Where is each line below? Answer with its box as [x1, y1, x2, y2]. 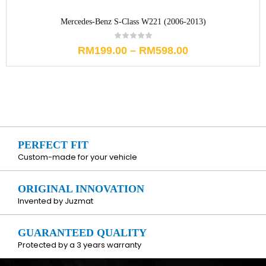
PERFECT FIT [18, 139, 88, 151]
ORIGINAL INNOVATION [18, 183, 144, 195]
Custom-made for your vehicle [18, 151, 137, 163]
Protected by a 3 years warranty [18, 239, 141, 251]
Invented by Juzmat [18, 195, 93, 207]
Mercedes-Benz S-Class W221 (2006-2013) [60, 17, 206, 27]
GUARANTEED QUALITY [18, 227, 147, 239]
